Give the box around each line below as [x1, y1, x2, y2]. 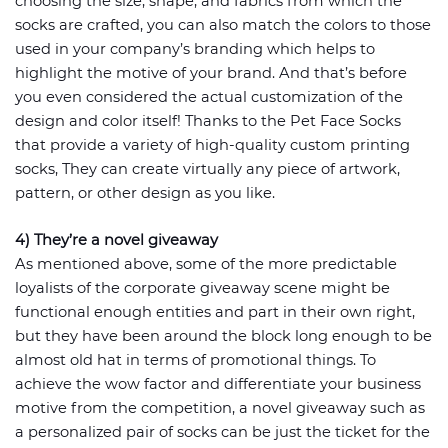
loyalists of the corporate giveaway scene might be [15, 279, 390, 297]
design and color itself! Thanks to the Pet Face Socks [15, 112, 401, 130]
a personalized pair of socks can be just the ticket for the [15, 423, 430, 441]
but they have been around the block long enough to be [15, 327, 432, 345]
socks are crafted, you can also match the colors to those [15, 16, 431, 34]
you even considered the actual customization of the [15, 88, 403, 106]
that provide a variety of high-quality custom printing [15, 136, 410, 154]
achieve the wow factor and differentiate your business [15, 375, 421, 393]
